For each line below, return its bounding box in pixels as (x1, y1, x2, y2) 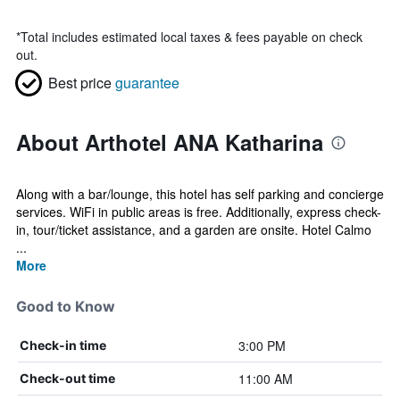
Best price (48, 72, 112, 93)
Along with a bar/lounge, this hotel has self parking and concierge (16, 185, 384, 203)
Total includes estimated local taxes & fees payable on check (21, 28, 362, 46)
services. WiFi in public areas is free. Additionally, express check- (16, 203, 381, 221)
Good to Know (16, 297, 115, 315)
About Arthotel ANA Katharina (16, 127, 323, 157)
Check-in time (20, 337, 106, 353)
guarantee (115, 72, 179, 93)
